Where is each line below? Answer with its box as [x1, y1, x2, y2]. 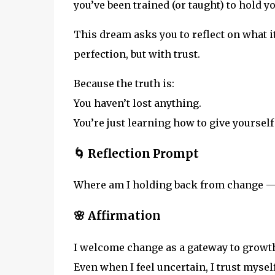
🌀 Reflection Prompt [73, 146, 199, 161]
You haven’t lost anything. [73, 96, 201, 109]
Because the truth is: [73, 77, 174, 90]
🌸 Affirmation [73, 209, 161, 223]
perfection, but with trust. [73, 47, 200, 60]
